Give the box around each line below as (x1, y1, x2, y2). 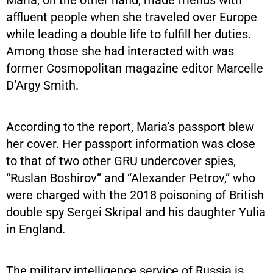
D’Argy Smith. (6, 77, 79, 93)
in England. (6, 221, 65, 236)
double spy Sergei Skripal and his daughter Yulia (6, 204, 266, 219)
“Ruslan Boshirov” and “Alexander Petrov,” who (6, 170, 255, 185)
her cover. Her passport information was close (6, 136, 255, 151)
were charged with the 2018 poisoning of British (6, 187, 264, 202)
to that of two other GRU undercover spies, (6, 153, 236, 168)
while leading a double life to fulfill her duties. (6, 26, 251, 41)
